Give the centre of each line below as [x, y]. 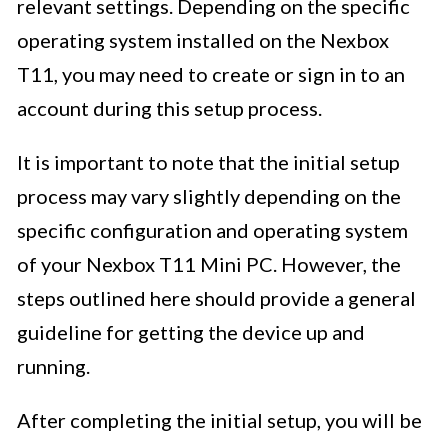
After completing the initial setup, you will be [219, 420]
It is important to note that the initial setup [208, 162]
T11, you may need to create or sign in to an [211, 74]
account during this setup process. [169, 108]
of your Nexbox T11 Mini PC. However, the [209, 264]
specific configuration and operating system [212, 230]
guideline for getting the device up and [191, 332]
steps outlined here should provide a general [216, 298]
